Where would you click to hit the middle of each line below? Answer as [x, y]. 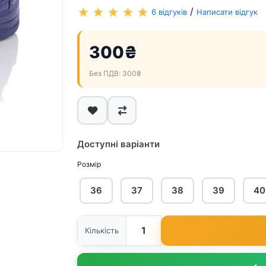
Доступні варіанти [118, 144]
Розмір [89, 164]
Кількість [102, 230]
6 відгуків [169, 12]
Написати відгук [227, 12]
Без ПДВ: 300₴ [115, 73]
